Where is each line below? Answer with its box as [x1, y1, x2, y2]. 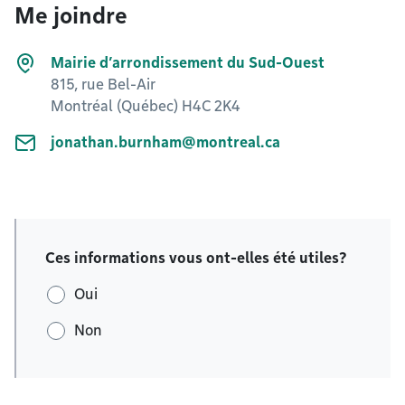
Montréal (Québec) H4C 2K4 [51, 98, 240, 115]
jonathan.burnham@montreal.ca [51, 134, 280, 151]
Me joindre [14, 3, 127, 29]
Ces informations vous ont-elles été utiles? [45, 250, 347, 267]
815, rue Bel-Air [51, 76, 155, 93]
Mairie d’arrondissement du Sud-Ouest [51, 54, 325, 71]
